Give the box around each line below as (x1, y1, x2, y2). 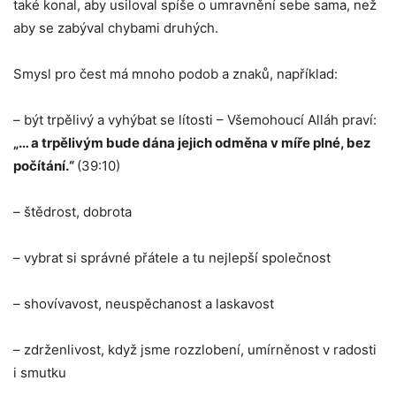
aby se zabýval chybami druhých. (13, 19, 218, 36)
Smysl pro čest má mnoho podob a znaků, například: (13, 65, 338, 82)
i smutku (13, 364, 66, 381)
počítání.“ (13, 157, 77, 174)
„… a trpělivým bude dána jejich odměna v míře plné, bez (13, 134, 371, 151)
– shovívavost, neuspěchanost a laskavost (13, 295, 274, 312)
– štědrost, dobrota (13, 203, 132, 220)
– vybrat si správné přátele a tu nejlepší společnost (13, 249, 331, 266)
